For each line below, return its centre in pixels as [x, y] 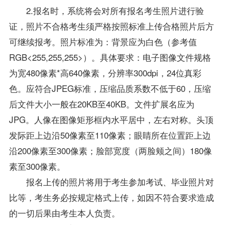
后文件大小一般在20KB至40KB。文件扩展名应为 [101, 103]
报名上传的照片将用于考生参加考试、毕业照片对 [120, 181]
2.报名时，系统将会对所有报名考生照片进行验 [115, 10]
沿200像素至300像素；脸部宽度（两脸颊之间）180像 [110, 150]
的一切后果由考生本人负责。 [64, 212]
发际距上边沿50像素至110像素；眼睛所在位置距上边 [110, 135]
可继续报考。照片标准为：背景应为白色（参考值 [103, 41]
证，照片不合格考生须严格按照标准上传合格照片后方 [111, 26]
